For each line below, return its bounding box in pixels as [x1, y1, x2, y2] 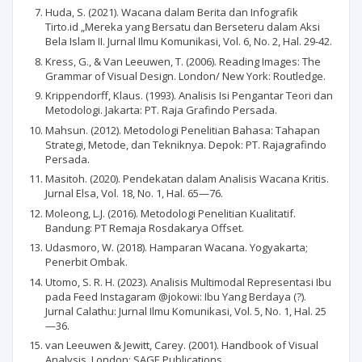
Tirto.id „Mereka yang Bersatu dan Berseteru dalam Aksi [45, 19, 320, 34]
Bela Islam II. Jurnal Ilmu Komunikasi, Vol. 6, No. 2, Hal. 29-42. [45, 34, 332, 48]
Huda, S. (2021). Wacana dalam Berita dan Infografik [45, 5, 298, 19]
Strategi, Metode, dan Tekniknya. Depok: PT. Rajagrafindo [45, 137, 326, 152]
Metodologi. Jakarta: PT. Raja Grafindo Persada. [45, 103, 277, 117]
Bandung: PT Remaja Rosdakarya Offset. [45, 220, 244, 235]
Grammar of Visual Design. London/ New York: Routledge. [45, 68, 326, 83]
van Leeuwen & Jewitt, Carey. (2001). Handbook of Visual [45, 338, 318, 352]
